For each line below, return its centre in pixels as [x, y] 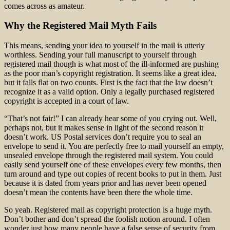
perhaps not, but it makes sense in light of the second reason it [104, 128]
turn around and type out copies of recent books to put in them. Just [113, 174]
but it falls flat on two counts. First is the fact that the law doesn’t [108, 83]
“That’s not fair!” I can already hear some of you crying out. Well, [110, 119]
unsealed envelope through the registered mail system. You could [109, 156]
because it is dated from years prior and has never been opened [105, 183]
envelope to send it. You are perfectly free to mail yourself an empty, [114, 146]
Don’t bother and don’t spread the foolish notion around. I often [107, 219]
